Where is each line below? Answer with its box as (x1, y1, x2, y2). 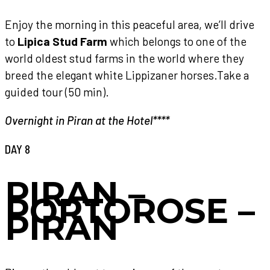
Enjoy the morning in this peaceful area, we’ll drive (5, 17, 254, 32)
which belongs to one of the (107, 34, 246, 49)
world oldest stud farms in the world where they (5, 51, 244, 66)
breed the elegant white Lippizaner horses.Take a (5, 68, 249, 83)
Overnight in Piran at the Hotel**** (5, 113, 169, 128)
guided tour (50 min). (5, 85, 109, 99)
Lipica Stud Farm (17, 34, 107, 49)
